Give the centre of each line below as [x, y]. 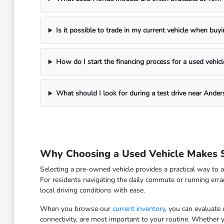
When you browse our [76, 209]
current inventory [138, 209]
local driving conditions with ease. [92, 190]
